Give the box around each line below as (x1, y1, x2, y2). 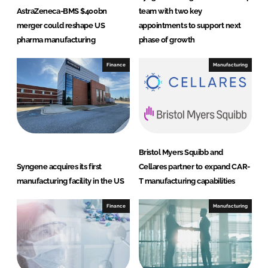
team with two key (138, 7, 202, 16)
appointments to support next (138, 21, 241, 31)
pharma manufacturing (16, 35, 96, 45)
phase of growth (138, 35, 195, 45)
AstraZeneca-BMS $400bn (16, 7, 107, 16)
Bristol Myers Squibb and (138, 148, 223, 157)
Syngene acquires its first (16, 162, 102, 172)
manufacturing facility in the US (16, 176, 124, 186)
